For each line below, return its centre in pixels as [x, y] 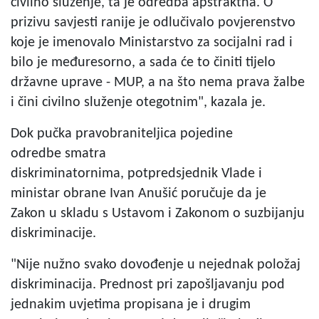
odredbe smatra [58, 153]
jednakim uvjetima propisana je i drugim [131, 304]
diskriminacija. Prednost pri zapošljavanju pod [148, 284]
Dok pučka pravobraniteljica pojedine [122, 134]
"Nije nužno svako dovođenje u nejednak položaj [156, 265]
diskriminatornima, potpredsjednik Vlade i [136, 173]
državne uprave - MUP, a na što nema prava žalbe [158, 82]
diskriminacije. [55, 233]
